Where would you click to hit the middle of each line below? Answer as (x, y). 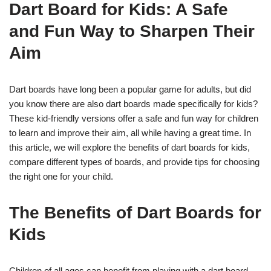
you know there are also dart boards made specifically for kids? (133, 103)
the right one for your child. (61, 176)
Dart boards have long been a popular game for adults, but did (130, 89)
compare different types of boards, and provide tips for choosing (134, 162)
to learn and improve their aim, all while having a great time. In (130, 132)
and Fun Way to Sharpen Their (132, 31)
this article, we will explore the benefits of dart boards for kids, (129, 147)
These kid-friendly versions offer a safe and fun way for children (134, 118)
